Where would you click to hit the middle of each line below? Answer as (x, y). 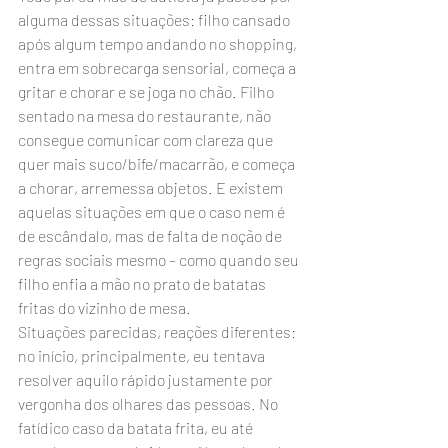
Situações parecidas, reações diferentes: (158, 331)
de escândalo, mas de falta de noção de (151, 235)
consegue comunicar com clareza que (147, 139)
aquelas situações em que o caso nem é (153, 211)
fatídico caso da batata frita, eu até (137, 427)
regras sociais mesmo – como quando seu (160, 259)
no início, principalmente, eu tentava (143, 355)
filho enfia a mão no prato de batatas (143, 283)
